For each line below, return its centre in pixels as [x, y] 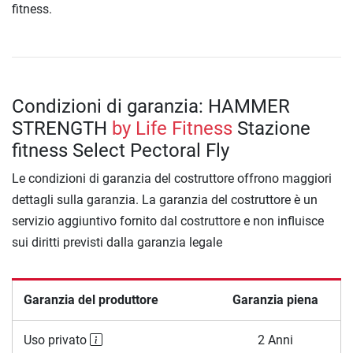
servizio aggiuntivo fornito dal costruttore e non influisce [168, 221]
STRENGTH [62, 128]
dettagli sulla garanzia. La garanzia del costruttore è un [165, 199]
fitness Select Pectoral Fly [121, 150]
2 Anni [275, 340]
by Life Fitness [172, 128]
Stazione [271, 128]
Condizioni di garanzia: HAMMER [151, 106]
